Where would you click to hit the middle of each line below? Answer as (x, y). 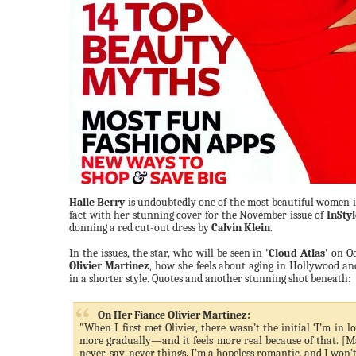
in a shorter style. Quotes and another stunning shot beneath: (210, 279)
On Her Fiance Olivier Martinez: (174, 315)
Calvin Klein (241, 228)
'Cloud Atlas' (297, 253)
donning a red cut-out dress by (140, 228)
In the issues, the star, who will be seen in (168, 253)
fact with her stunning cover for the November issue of (198, 215)
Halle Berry (97, 202)
